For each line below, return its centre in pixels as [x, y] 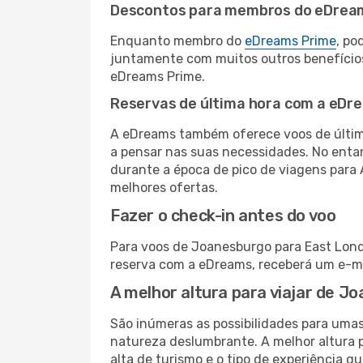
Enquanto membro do [177, 41]
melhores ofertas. [164, 188]
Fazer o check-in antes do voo [223, 216]
